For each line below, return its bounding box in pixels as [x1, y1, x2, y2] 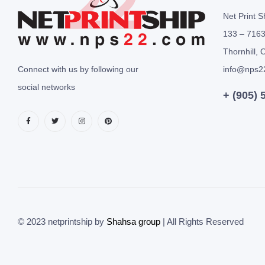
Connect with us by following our [18, 64, 138, 74]
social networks [18, 82, 75, 92]
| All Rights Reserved [160, 216, 246, 227]
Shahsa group [106, 216, 160, 227]
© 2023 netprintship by [18, 216, 106, 227]
